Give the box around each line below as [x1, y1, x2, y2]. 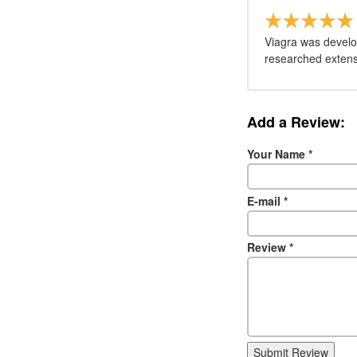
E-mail [247, 192, 284, 209]
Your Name [247, 145, 308, 162]
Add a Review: [247, 112, 345, 132]
